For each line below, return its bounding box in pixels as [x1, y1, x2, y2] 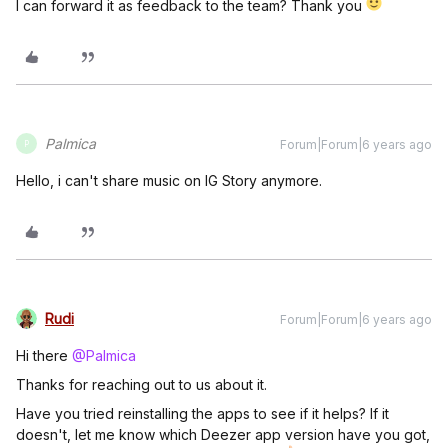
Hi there [16, 347, 72, 365]
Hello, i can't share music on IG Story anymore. [16, 172, 326, 190]
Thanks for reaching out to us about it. [16, 376, 267, 394]
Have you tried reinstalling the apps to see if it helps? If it [16, 405, 389, 423]
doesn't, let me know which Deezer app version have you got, [16, 426, 430, 444]
